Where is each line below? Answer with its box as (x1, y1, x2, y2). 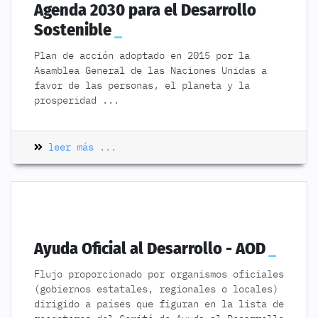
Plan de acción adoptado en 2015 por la (34, 49, 250, 62)
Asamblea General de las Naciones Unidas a (34, 64, 267, 77)
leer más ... (43, 141, 117, 153)
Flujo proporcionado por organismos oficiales (34, 268, 284, 280)
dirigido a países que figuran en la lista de (34, 297, 284, 310)
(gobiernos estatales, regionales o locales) (34, 283, 278, 295)
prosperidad (34, 94, 102, 106)
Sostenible (34, 20, 111, 40)
